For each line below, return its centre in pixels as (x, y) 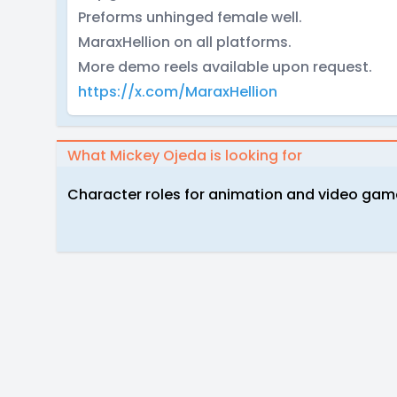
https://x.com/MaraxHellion (178, 92)
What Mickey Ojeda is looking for (185, 156)
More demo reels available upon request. (225, 67)
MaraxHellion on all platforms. (185, 42)
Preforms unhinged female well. (190, 17)
